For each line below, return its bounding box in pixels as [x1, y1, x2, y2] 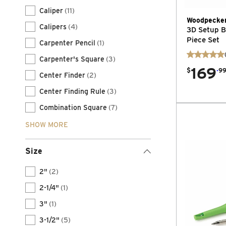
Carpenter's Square [39, 55, 104, 63]
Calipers [39, 23, 67, 31]
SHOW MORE [25, 121, 68, 129]
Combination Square [39, 103, 107, 111]
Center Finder [39, 71, 85, 79]
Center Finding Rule [39, 87, 105, 95]
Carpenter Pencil [39, 39, 95, 47]
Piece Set [186, 35, 219, 44]
